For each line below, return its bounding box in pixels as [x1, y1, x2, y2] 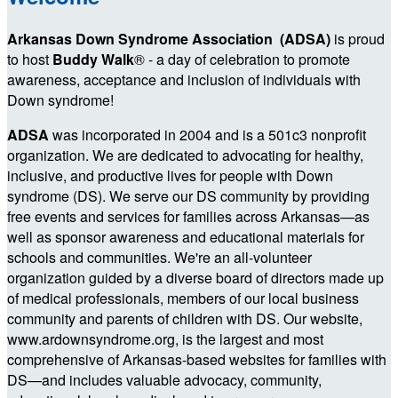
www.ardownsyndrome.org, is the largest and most [7, 328, 323, 349]
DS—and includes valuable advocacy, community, [7, 369, 322, 390]
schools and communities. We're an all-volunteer [7, 246, 312, 267]
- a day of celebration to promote [148, 48, 350, 69]
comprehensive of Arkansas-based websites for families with [7, 348, 386, 370]
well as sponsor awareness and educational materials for [7, 226, 364, 247]
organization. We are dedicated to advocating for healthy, [7, 144, 363, 165]
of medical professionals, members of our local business [7, 287, 359, 308]
